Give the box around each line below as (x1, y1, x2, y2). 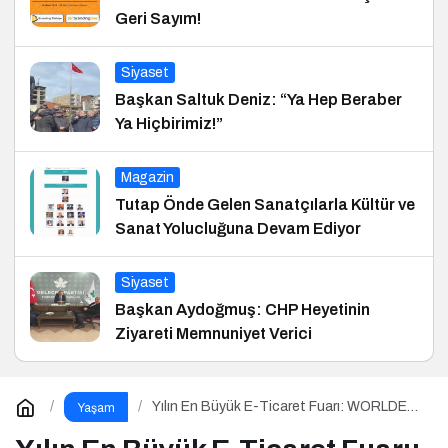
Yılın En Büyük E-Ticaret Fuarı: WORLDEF (152, 399, 415, 415)
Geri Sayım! (115, 9, 201, 27)
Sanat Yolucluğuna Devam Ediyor (115, 219, 361, 237)
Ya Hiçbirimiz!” (115, 114, 223, 132)
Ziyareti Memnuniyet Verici (115, 324, 312, 342)
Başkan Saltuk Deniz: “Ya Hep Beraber (115, 90, 402, 108)
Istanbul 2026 (152, 414, 239, 430)
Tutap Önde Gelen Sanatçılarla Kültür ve (115, 195, 415, 213)
